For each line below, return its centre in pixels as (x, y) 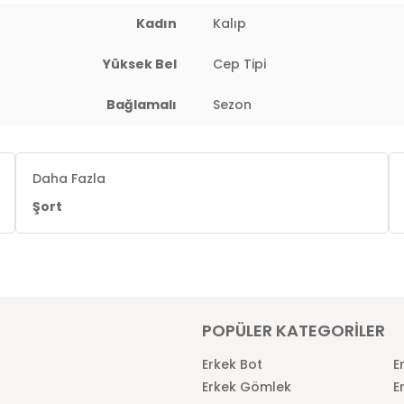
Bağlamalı (142, 105)
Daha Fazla (69, 179)
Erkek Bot (232, 364)
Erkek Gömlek (247, 387)
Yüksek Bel (140, 64)
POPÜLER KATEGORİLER (294, 331)
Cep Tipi (239, 64)
